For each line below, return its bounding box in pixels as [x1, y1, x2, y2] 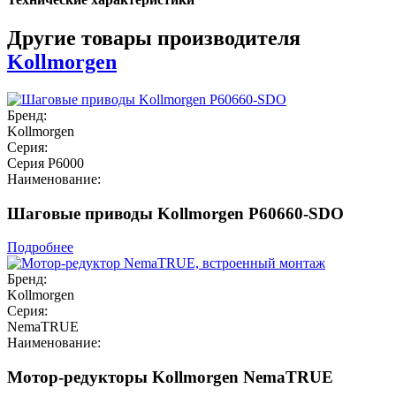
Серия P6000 [7, 155, 84, 171]
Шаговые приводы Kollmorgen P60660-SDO [7, 203, 344, 223]
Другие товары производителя [7, 26, 301, 49]
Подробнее [7, 240, 73, 255]
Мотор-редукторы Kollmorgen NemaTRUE [7, 367, 333, 386]
